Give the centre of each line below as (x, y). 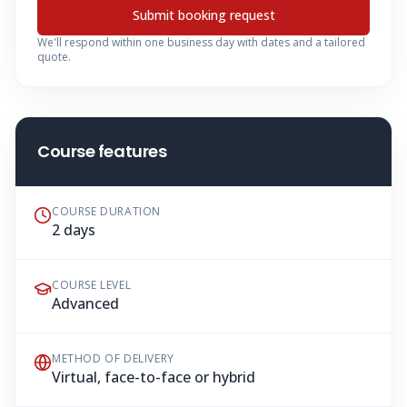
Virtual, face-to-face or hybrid (154, 377)
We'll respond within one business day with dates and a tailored (201, 42)
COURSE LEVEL (92, 285)
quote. (54, 57)
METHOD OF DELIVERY (113, 358)
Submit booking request (203, 15)
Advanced (85, 303)
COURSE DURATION (106, 211)
